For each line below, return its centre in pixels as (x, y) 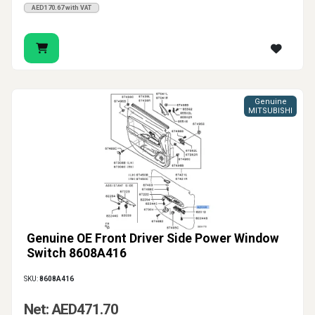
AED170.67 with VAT (62, 8)
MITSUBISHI (270, 111)
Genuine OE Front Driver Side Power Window (153, 239)
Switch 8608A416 (77, 253)
